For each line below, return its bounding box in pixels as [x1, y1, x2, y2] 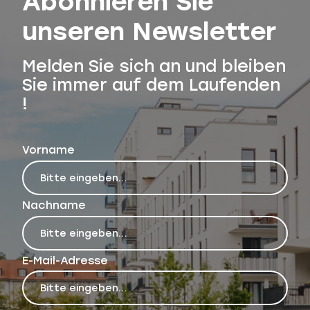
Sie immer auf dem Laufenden [22, 73, 280, 95]
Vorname [22, 142, 75, 157]
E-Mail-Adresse [22, 252, 108, 267]
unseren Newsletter [22, 14, 276, 47]
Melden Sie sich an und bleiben [22, 55, 286, 77]
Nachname [22, 197, 86, 212]
